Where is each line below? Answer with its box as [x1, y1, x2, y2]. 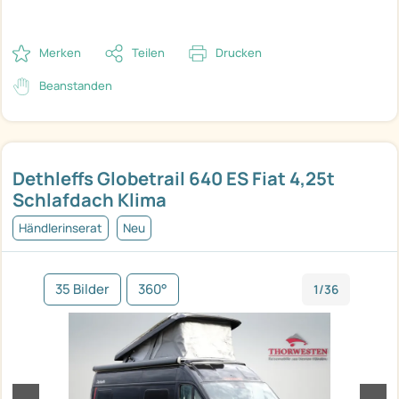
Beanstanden [39, 77, 112, 94]
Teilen [132, 44, 165, 61]
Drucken [216, 44, 262, 61]
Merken [39, 44, 81, 61]
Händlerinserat [19, 219, 102, 236]
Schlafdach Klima [12, 186, 167, 212]
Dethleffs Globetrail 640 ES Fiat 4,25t [12, 165, 335, 191]
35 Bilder [55, 279, 110, 298]
